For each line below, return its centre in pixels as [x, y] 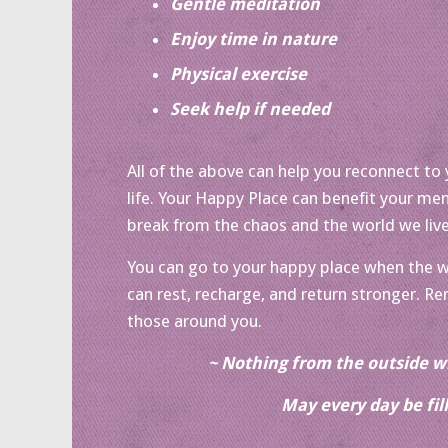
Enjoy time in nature [253, 38]
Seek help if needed [249, 108]
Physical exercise [238, 73]
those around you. [194, 321]
